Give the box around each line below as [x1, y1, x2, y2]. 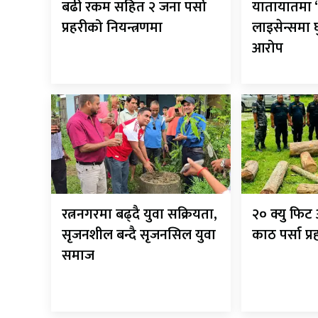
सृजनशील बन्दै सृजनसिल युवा [62, 222, 216, 247]
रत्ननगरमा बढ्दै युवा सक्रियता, [62, 202, 217, 226]
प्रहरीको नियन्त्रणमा [62, 16, 163, 40]
